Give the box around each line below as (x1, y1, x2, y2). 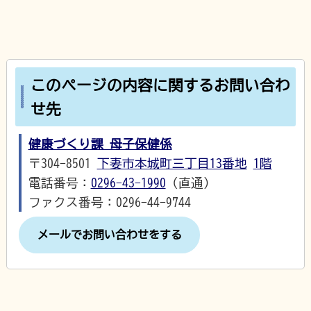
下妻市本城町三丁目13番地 (96, 157, 247, 170)
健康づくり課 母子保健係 (28, 137, 172, 151)
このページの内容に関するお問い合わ (30, 77, 290, 93)
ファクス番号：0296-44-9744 (28, 196, 191, 209)
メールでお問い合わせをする (37, 229, 182, 241)
